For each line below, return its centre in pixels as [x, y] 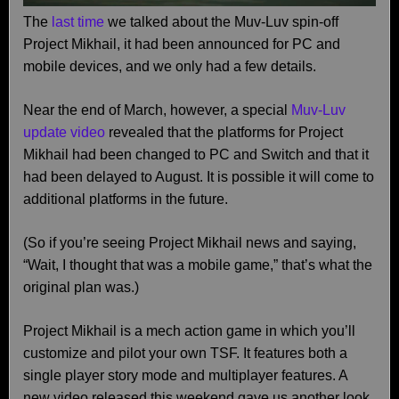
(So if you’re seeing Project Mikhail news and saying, [190, 243]
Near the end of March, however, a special [157, 110]
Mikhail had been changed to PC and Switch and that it [196, 155]
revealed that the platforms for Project [224, 132]
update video [64, 132]
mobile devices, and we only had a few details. [170, 66]
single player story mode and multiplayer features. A [185, 375]
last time [78, 22]
